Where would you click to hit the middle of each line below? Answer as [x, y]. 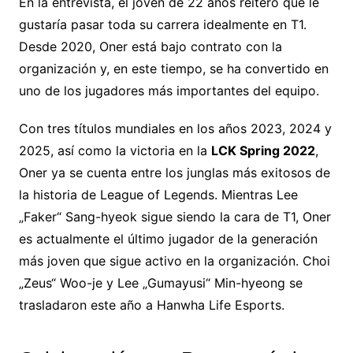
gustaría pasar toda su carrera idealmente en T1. [162, 25]
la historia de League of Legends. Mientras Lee [158, 195]
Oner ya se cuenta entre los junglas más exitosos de [174, 173]
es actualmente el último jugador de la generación [168, 239]
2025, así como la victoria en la [115, 151]
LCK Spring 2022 [263, 151]
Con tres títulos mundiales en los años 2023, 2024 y [175, 129]
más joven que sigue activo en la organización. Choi [174, 261]
